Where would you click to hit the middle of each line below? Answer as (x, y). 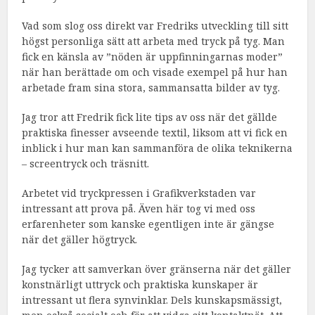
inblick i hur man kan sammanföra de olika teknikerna (157, 148)
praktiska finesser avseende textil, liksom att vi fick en (155, 133)
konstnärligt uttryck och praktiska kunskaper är (140, 285)
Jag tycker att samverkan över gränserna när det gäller (157, 269)
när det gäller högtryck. (80, 240)
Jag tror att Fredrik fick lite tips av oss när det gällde (150, 117)
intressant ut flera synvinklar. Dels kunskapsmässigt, (152, 300)
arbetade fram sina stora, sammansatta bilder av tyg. (151, 88)
